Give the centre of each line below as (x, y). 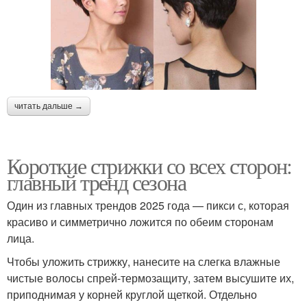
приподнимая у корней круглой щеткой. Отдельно (132, 294)
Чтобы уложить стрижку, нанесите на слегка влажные (144, 261)
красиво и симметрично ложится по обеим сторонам (140, 221)
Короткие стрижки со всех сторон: (149, 165)
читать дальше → (49, 106)
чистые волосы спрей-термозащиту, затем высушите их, (150, 278)
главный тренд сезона (96, 182)
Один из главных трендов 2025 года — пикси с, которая (148, 205)
